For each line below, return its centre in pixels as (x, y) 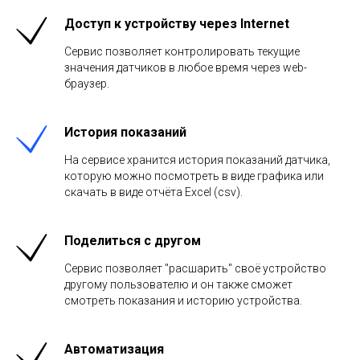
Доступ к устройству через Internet (177, 24)
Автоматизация (114, 349)
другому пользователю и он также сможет (178, 284)
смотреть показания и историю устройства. (183, 301)
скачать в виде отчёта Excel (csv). (153, 192)
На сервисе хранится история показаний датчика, (197, 160)
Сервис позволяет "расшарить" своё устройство (195, 268)
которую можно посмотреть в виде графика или (194, 176)
